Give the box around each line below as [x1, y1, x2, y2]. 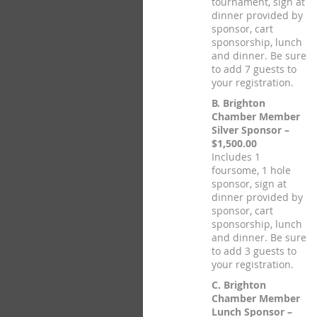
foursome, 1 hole [212, 163, 291, 177]
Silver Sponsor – [212, 123, 289, 137]
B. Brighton [212, 96, 265, 110]
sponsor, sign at [212, 177, 287, 190]
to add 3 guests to [212, 244, 296, 258]
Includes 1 [212, 150, 260, 163]
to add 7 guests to [212, 62, 296, 76]
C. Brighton [212, 278, 266, 292]
